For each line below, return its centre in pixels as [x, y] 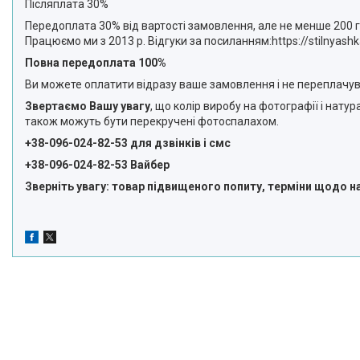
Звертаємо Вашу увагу [88, 106]
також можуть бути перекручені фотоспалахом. [152, 121]
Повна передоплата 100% [96, 63]
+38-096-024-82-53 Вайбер [97, 165]
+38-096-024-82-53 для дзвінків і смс [128, 143]
